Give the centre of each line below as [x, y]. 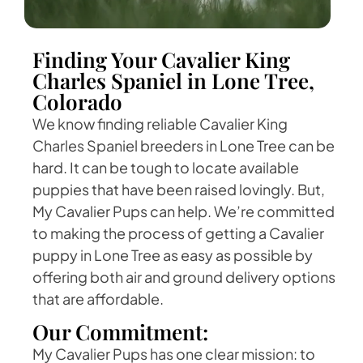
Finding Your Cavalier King [161, 60]
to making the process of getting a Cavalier [178, 233]
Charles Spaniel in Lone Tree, [173, 81]
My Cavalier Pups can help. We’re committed [184, 211]
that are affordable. [98, 299]
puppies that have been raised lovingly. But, [179, 190]
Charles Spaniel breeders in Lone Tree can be [184, 146]
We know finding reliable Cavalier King [160, 124]
